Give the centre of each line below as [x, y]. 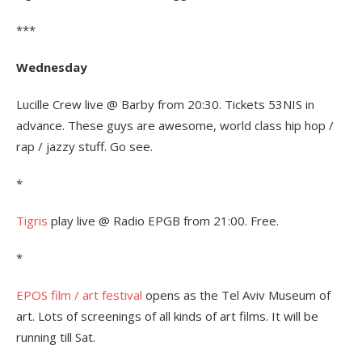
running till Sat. [56, 337]
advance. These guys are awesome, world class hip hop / [175, 125]
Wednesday [52, 67]
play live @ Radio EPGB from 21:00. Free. [163, 221]
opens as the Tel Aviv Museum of [236, 295]
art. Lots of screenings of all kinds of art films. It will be [167, 316]
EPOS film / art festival [79, 295]
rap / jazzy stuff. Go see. [84, 146]
